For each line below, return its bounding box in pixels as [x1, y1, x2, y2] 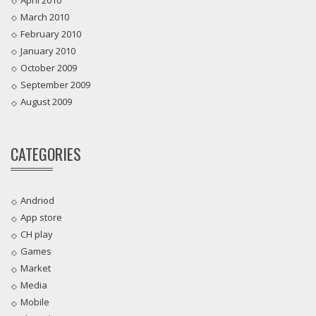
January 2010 [20, 44, 75, 57]
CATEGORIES [11, 142, 81, 166]
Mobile [20, 296, 49, 309]
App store [20, 211, 62, 224]
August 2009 [20, 95, 72, 109]
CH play [20, 228, 53, 241]
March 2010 [20, 10, 69, 23]
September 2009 [20, 78, 90, 91]
